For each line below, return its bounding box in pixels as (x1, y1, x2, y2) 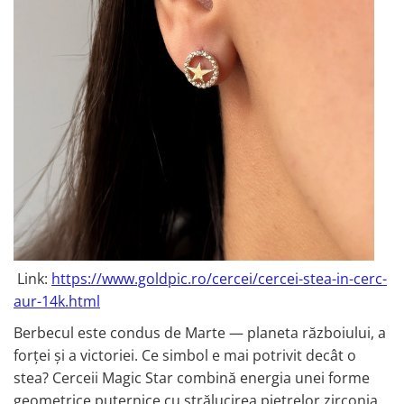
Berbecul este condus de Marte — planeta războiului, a (14, 323, 386, 344)
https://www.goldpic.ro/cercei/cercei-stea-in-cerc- (51, 269, 387, 289)
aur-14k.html (14, 291, 100, 312)
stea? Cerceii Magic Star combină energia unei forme (14, 368, 370, 389)
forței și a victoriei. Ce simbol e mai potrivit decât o (14, 345, 356, 366)
